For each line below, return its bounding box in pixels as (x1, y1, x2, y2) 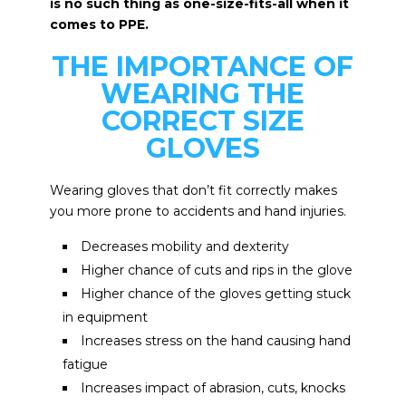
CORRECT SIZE (101, 103, 304, 138)
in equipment (62, 308, 148, 325)
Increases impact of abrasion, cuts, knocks (80, 379, 345, 396)
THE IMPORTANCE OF (52, 49, 354, 83)
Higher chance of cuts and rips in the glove (80, 261, 353, 278)
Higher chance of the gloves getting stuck (80, 285, 351, 302)
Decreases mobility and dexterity (80, 237, 289, 255)
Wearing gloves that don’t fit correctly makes (49, 181, 337, 198)
